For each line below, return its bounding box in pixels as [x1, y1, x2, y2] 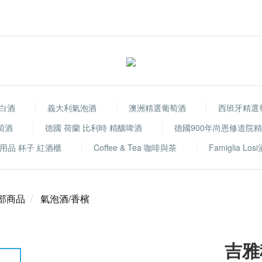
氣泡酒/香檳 [40, 192, 89, 205]
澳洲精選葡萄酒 [128, 102, 186, 113]
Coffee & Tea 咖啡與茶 [94, 142, 177, 153]
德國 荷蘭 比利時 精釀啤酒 [45, 122, 142, 133]
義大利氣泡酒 [47, 102, 96, 113]
